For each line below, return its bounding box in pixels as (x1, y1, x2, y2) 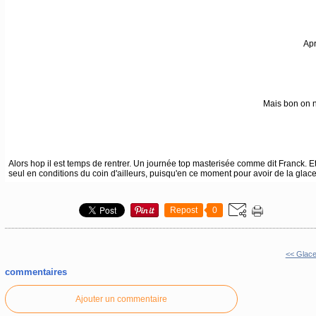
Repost (169, 205, 197, 216)
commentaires (4, 267, 67, 278)
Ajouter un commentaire (75, 293, 167, 304)
